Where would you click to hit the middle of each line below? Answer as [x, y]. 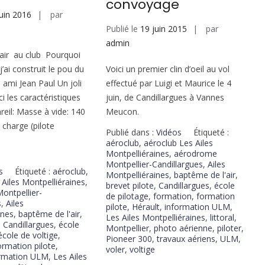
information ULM [197, 206]
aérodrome [195, 153]
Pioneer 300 [129, 238]
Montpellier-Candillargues [154, 164]
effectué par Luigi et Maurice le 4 [168, 83]
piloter [229, 228]
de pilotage [127, 196]
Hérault [146, 206]
